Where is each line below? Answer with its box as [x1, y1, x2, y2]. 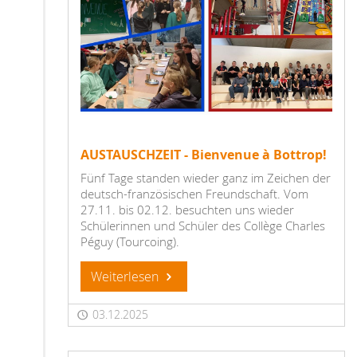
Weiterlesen [91, 268, 162, 286]
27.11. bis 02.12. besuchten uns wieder [80, 202, 294, 218]
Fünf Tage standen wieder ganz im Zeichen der [80, 170, 331, 186]
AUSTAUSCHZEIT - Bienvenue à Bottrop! [80, 146, 327, 164]
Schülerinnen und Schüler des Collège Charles [80, 218, 325, 234]
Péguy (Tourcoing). [80, 233, 179, 250]
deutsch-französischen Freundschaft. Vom [80, 186, 308, 202]
